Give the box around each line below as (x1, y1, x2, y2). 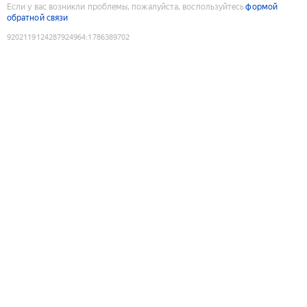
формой (245, 1, 278, 12)
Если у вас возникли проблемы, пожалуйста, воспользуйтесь (7, 1, 245, 12)
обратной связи (7, 12, 69, 23)
